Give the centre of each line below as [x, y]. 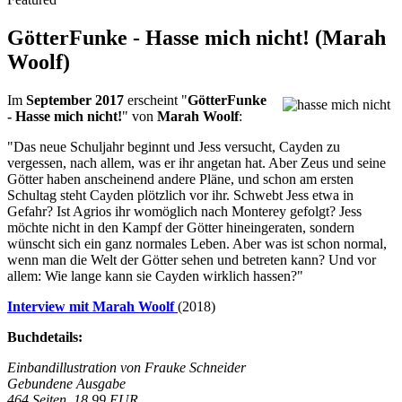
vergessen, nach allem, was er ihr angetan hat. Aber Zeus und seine [197, 162]
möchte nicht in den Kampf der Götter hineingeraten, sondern [181, 227]
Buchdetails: [45, 336]
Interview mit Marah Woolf [92, 306]
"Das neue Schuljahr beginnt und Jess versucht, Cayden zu [174, 146]
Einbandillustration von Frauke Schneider [127, 367]
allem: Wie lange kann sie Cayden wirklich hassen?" [155, 275]
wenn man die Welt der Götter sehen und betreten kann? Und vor [192, 259]
